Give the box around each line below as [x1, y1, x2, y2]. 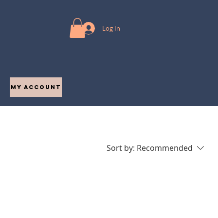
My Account [10, 84, 61, 91]
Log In [102, 24, 120, 33]
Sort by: [107, 143, 135, 153]
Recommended [137, 143, 193, 153]
